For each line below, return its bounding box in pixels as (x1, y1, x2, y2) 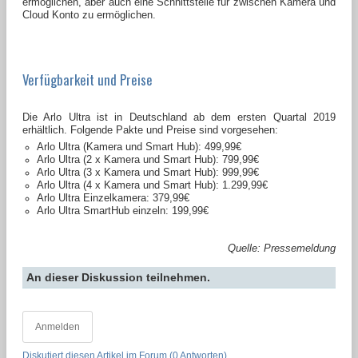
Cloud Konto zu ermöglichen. (22, 8, 156, 21)
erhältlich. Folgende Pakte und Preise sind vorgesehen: (22, 123, 278, 136)
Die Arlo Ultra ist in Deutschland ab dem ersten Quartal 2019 (22, 110, 336, 123)
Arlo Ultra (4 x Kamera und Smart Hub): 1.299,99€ (37, 178, 268, 191)
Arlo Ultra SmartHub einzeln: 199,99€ (37, 204, 209, 217)
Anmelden (35, 320, 80, 332)
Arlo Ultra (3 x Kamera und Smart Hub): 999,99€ (37, 165, 259, 178)
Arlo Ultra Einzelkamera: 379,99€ (37, 191, 189, 204)
